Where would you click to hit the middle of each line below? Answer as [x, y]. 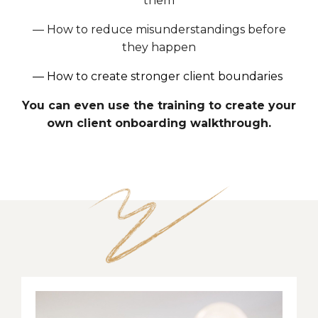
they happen [159, 47]
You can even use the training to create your [159, 105]
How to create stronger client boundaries [166, 76]
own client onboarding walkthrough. [159, 123]
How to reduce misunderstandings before [166, 29]
